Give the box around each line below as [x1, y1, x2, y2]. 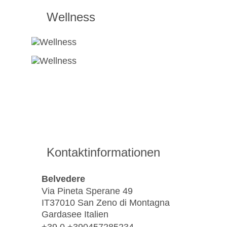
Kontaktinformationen [47, 145, 160, 160]
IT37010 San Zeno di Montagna [42, 198, 170, 208]
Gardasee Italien [42, 209, 108, 220]
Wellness [47, 10, 95, 24]
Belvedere [42, 173, 85, 184]
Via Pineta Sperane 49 [42, 186, 133, 197]
